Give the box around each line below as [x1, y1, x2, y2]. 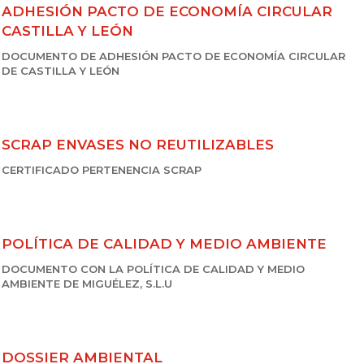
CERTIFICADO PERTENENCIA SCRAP [2, 163, 201, 176]
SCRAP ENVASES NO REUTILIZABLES [2, 136, 274, 153]
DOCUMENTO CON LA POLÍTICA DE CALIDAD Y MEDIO [2, 262, 305, 275]
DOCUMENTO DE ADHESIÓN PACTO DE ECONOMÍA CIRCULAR [2, 50, 345, 63]
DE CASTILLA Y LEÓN [2, 64, 119, 77]
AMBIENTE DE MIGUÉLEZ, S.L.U [2, 277, 172, 290]
